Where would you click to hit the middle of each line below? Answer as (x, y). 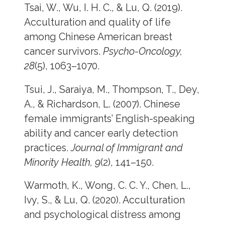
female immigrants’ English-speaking (109, 119)
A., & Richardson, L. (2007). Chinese (102, 104)
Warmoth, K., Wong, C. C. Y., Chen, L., (107, 186)
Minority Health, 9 (62, 162)
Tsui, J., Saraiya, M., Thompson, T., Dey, (111, 89)
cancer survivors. (63, 52)
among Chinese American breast (98, 37)
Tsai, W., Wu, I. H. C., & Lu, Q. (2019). (103, 8)
